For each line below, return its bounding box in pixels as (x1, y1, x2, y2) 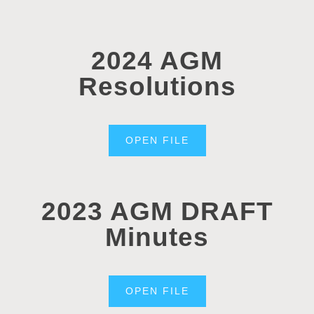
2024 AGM (91, 46, 223, 75)
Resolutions (78, 71, 236, 101)
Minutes (105, 222, 209, 252)
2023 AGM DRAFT (41, 196, 273, 226)
